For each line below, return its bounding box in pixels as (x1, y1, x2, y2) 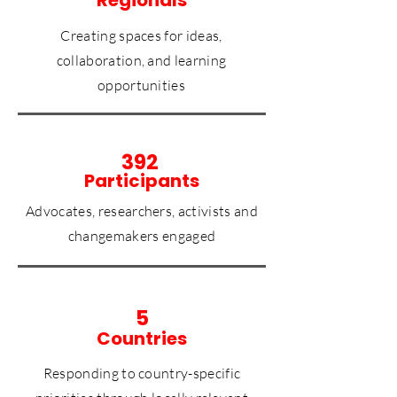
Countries (97, 325, 187, 351)
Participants (84, 167, 199, 193)
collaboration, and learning (56, 51, 227, 69)
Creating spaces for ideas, (60, 26, 222, 44)
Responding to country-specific (43, 363, 241, 382)
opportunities (97, 75, 186, 94)
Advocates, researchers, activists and (26, 201, 258, 220)
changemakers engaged (67, 226, 216, 245)
